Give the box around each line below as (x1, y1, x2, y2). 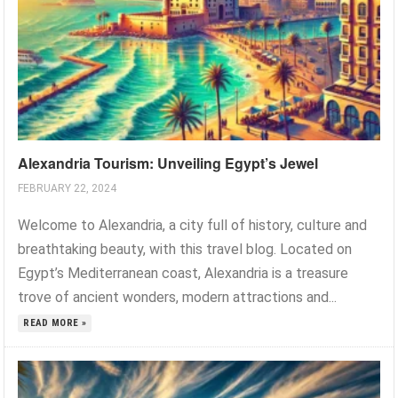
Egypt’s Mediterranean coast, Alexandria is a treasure (18, 265, 349, 283)
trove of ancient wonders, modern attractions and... (18, 289, 338, 306)
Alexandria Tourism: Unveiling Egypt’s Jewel (18, 153, 319, 174)
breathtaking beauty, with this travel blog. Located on (18, 241, 353, 259)
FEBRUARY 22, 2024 (18, 182, 117, 195)
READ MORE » (23, 317, 87, 330)
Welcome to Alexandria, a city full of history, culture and (18, 217, 368, 235)
